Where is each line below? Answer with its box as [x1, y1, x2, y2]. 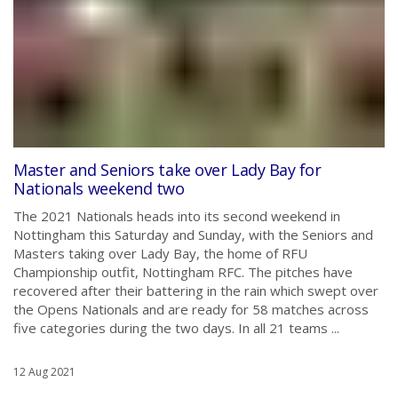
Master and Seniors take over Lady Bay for [13, 159, 322, 180]
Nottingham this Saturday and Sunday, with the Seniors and [13, 226, 373, 243]
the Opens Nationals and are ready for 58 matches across [13, 300, 369, 318]
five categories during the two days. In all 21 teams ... [13, 319, 339, 337]
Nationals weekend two [13, 178, 185, 199]
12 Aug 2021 [13, 364, 76, 379]
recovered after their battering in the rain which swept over [13, 282, 378, 299]
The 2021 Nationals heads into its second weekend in [13, 207, 340, 225]
